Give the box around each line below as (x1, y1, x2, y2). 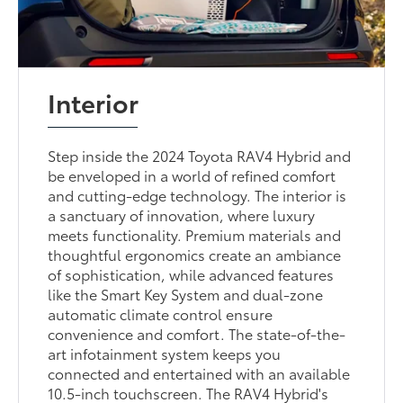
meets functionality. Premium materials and (48, 223, 342, 245)
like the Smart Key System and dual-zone (48, 282, 324, 304)
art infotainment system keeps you (48, 342, 282, 363)
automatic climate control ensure (48, 302, 273, 324)
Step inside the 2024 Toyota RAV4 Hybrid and (48, 144, 352, 166)
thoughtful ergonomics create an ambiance (48, 243, 342, 264)
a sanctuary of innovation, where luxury (48, 203, 316, 225)
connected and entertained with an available (48, 362, 351, 383)
